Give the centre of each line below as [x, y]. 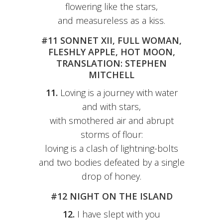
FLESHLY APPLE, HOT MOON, [111, 52]
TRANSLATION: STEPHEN [111, 63]
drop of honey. [111, 176]
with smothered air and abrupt [111, 121]
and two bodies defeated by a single [111, 163]
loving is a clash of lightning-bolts [111, 149]
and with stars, [111, 107]
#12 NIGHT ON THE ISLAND [111, 196]
